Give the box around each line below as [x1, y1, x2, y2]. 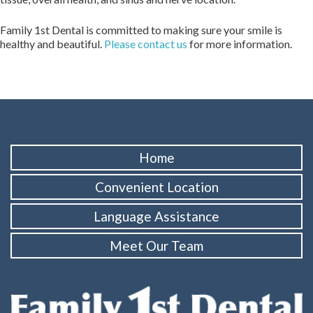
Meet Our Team [110, 237, 203, 254]
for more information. [187, 36, 292, 50]
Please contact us [104, 36, 187, 50]
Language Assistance [94, 208, 219, 224]
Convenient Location [94, 178, 219, 195]
